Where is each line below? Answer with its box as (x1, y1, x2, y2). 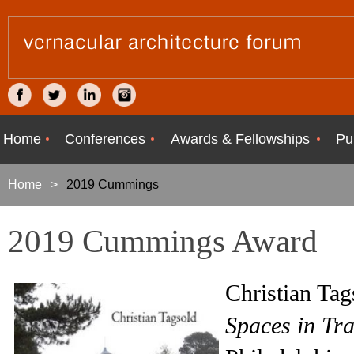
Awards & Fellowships (171, 131, 310, 147)
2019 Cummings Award (8, 223, 318, 259)
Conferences (64, 131, 145, 147)
